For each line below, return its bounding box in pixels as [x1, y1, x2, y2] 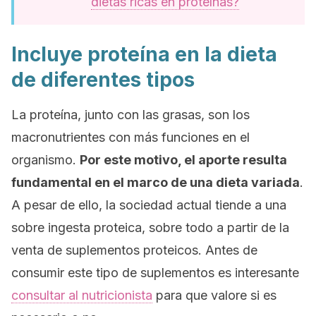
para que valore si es [152, 288, 276, 303]
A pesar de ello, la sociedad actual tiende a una [11, 197, 286, 212]
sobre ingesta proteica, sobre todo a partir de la [11, 220, 289, 235]
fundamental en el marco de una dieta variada [11, 175, 300, 190]
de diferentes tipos [11, 68, 195, 92]
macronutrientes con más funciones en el [11, 130, 250, 145]
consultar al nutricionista [11, 288, 152, 303]
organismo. [11, 152, 80, 167]
